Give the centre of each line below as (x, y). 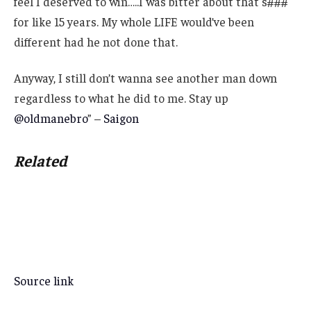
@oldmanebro (51, 118)
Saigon (121, 118)
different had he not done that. (96, 42)
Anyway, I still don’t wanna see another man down (145, 77)
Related (41, 161)
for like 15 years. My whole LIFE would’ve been (134, 22)
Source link (44, 281)
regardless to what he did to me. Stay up (121, 98)
